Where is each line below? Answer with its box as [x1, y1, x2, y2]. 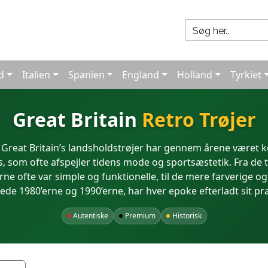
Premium [124, 211, 156, 221]
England [122, 68, 160, 81]
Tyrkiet [230, 68, 261, 81]
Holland [177, 68, 213, 81]
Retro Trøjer [141, 106, 256, 132]
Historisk [172, 211, 202, 221]
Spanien [68, 68, 105, 81]
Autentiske [72, 211, 108, 221]
